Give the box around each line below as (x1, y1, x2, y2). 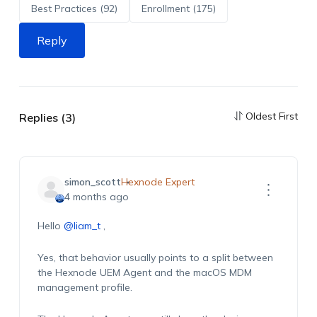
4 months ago (64, 190, 129, 203)
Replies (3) (18, 110, 76, 125)
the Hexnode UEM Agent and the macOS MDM (37, 266, 252, 279)
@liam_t (63, 219, 100, 232)
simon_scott (64, 175, 121, 188)
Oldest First (246, 109, 299, 122)
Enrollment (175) (141, 2, 216, 15)
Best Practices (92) (30, 2, 117, 15)
